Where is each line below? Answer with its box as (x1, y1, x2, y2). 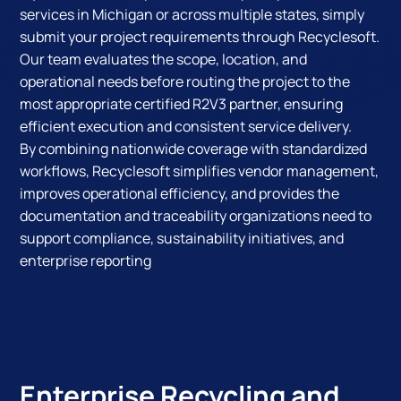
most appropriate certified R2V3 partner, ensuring (20, 94, 344, 115)
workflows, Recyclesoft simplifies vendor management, (20, 161, 380, 182)
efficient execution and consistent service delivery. (20, 116, 353, 137)
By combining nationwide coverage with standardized (20, 139, 368, 159)
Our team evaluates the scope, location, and (20, 49, 308, 70)
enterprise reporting (20, 251, 152, 271)
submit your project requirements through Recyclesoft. (20, 27, 380, 47)
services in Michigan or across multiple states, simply (20, 4, 365, 25)
